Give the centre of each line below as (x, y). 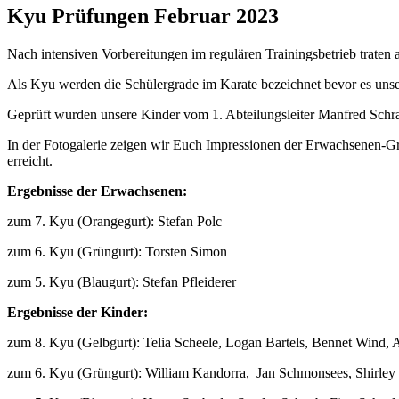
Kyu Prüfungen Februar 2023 (143, 16)
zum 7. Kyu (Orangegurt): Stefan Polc (114, 221)
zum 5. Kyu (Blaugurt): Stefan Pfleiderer (122, 281)
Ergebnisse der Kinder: (77, 312)
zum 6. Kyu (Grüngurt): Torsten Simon (117, 251)
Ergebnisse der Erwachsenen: (97, 191)
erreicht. (30, 160)
